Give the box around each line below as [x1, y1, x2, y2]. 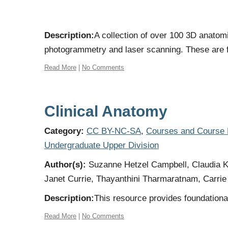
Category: [44, 126, 84, 136]
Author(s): [44, 160, 86, 169]
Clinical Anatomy [44, 103, 167, 120]
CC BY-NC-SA [87, 126, 141, 136]
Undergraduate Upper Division [44, 140, 159, 150]
